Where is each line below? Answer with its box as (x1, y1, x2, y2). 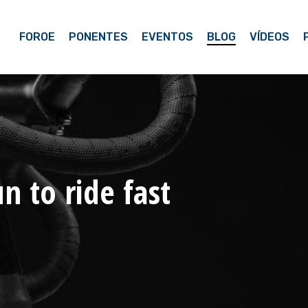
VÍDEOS (250, 30, 289, 43)
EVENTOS (142, 30, 193, 43)
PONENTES (69, 30, 128, 43)
